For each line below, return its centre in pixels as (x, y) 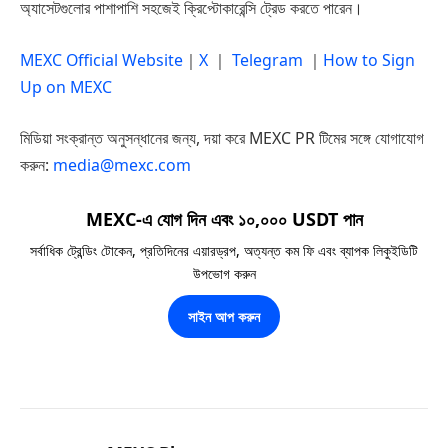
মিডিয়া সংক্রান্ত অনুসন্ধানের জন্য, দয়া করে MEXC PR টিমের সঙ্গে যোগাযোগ (222, 138)
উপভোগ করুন (224, 273)
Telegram (267, 59)
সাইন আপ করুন (224, 316)
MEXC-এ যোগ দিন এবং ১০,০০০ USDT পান (224, 218)
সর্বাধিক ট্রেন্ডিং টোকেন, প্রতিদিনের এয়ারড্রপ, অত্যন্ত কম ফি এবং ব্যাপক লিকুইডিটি (224, 250)
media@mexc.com (122, 165)
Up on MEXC (66, 86)
